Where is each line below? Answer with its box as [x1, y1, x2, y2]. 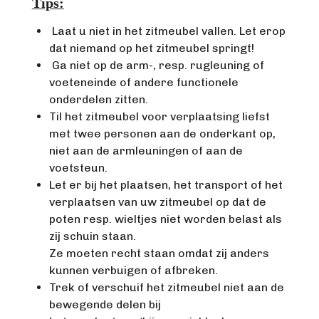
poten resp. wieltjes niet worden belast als [48, 212, 282, 226]
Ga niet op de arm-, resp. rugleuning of [48, 58, 264, 72]
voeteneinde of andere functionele [48, 75, 239, 89]
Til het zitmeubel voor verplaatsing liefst [48, 110, 270, 123]
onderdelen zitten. [48, 93, 148, 106]
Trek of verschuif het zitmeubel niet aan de [48, 281, 284, 294]
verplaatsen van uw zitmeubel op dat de [48, 195, 266, 209]
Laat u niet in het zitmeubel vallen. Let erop [48, 24, 286, 38]
